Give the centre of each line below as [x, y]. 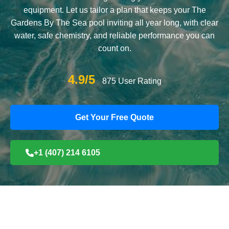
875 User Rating [132, 81]
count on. [114, 48]
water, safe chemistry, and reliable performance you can [114, 36]
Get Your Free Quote [114, 117]
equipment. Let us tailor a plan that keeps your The [114, 10]
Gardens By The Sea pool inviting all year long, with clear [114, 23]
